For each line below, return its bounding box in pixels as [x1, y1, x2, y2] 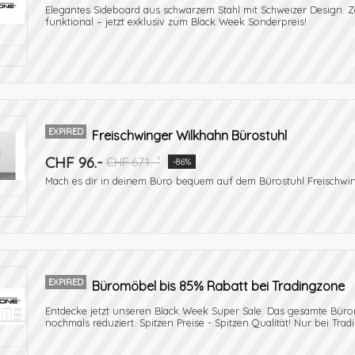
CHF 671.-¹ [106, 155, 160, 170]
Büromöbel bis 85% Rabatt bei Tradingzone [92, 278, 345, 294]
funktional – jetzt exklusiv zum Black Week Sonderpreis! [45, 15, 307, 28]
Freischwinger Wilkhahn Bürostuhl [92, 128, 287, 143]
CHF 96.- [45, 153, 102, 172]
